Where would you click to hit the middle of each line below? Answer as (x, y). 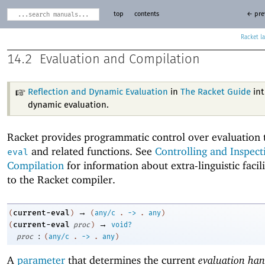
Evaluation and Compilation (120, 59)
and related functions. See (92, 151)
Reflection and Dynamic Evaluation (98, 92)
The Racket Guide (216, 92)
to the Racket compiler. (61, 179)
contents (146, 14)
